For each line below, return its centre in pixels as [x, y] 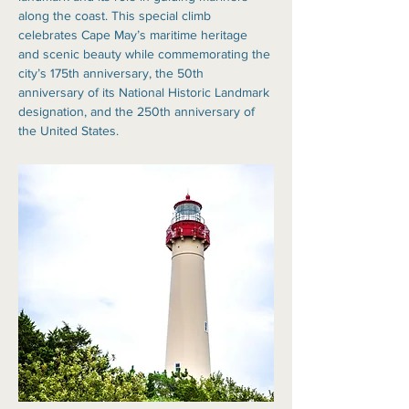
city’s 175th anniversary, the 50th [113, 73]
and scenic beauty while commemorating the [146, 54]
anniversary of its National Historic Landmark [146, 92]
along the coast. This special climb [116, 16]
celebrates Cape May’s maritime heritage [135, 35]
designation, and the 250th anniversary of [138, 111]
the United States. [68, 131]
